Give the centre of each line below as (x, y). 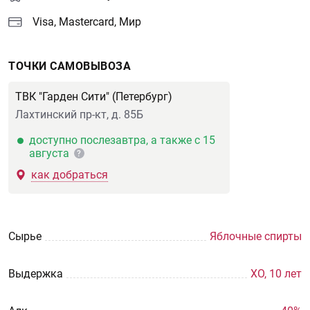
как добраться (70, 175)
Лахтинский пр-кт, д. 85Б (79, 115)
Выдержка (36, 274)
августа (51, 153)
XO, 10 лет (276, 274)
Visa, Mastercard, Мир (87, 22)
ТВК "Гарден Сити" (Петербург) (94, 97)
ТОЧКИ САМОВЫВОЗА (70, 66)
